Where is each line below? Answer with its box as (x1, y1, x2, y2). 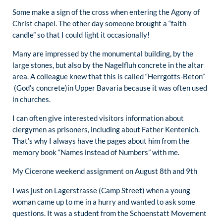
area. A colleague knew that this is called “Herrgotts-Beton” (12, 71, 205, 81)
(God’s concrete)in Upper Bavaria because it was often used (12, 83, 207, 92)
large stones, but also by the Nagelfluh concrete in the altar (12, 60, 204, 69)
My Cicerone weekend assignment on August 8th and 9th (12, 166, 197, 176)
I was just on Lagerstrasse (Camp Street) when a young (12, 185, 190, 195)
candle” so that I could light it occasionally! (12, 30, 150, 39)
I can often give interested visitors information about (12, 113, 184, 123)
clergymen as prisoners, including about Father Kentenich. (12, 125, 200, 134)
